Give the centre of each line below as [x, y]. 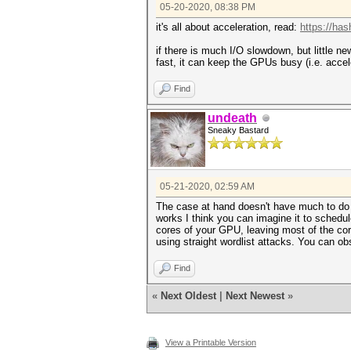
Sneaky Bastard [238, 130]
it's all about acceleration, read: [228, 27]
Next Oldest [188, 296]
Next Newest [255, 296]
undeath [232, 118]
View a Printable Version [211, 342]
